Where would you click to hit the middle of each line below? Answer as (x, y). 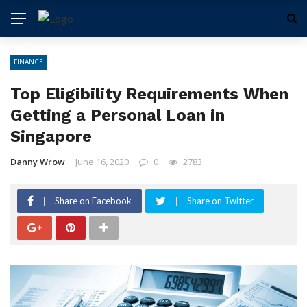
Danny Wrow (38, 162)
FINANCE (28, 62)
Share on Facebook (93, 201)
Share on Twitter (220, 201)
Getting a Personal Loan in (118, 115)
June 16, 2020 (102, 162)
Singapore (51, 136)
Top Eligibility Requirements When (149, 94)
